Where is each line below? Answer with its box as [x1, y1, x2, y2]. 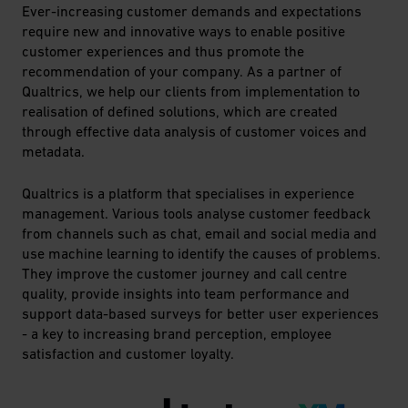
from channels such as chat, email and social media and [22, 224, 377, 241]
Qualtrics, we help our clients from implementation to [22, 82, 360, 99]
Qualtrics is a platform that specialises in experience [22, 184, 354, 201]
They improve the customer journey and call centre [22, 264, 347, 281]
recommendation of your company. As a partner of [22, 62, 342, 79]
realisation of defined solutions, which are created [22, 102, 338, 119]
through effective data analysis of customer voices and [22, 122, 367, 139]
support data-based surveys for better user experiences [22, 304, 379, 321]
